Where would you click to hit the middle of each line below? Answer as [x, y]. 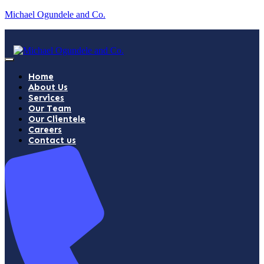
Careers [45, 130]
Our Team [50, 108]
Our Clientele [57, 119]
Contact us [52, 140]
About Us [48, 87]
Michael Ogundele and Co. [55, 14]
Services [46, 98]
